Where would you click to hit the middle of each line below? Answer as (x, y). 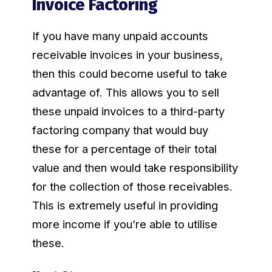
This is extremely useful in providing (125, 205)
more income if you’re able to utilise (124, 224)
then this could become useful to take (129, 73)
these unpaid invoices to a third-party (128, 111)
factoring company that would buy (120, 130)
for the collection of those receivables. (132, 186)
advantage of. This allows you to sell (125, 92)
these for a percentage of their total (124, 148)
